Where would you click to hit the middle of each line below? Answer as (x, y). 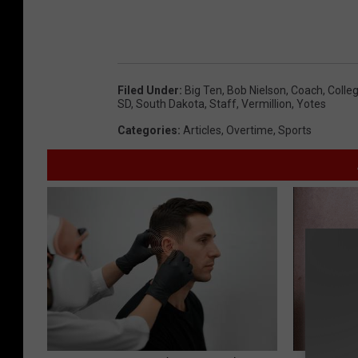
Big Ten (203, 90)
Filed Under (148, 90)
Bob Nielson (257, 90)
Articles (202, 130)
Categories (147, 130)
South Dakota (170, 103)
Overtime (250, 130)
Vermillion (267, 103)
